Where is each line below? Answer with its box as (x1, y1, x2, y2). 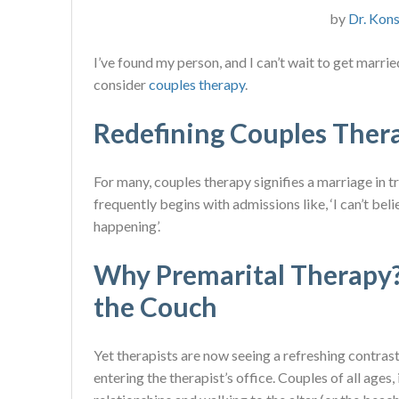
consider (94, 76, 149, 94)
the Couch (94, 290, 217, 323)
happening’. (94, 217, 160, 235)
